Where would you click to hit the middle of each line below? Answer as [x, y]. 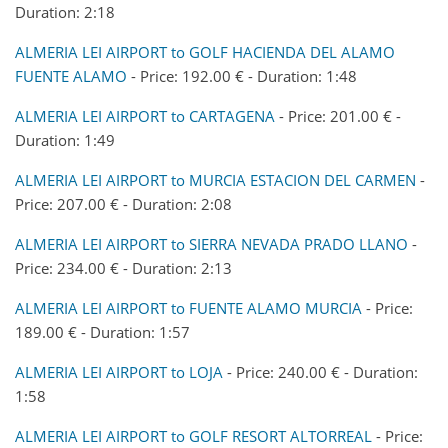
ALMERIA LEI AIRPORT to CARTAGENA [145, 115]
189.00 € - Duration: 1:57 [102, 331]
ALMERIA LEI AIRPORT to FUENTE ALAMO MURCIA [188, 307]
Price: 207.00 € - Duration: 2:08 [123, 203]
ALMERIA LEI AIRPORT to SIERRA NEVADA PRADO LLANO [211, 243]
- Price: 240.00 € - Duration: [320, 371]
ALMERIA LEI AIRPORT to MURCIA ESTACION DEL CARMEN [215, 179]
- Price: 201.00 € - [338, 115]
